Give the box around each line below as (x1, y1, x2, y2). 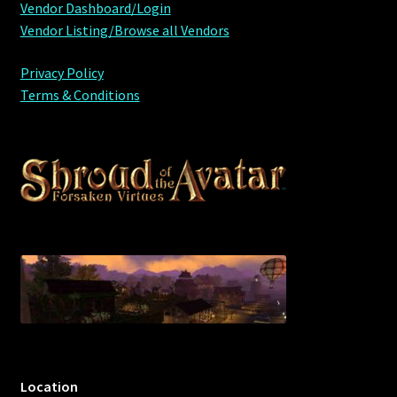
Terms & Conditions (19, 85, 140, 104)
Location (19, 377, 78, 395)
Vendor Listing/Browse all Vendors (19, 21, 230, 40)
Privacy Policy (19, 63, 104, 82)
